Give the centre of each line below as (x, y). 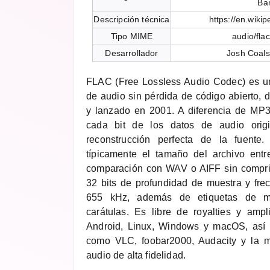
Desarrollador (132, 53)
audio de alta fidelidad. (136, 256)
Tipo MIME (132, 36)
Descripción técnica (132, 20)
